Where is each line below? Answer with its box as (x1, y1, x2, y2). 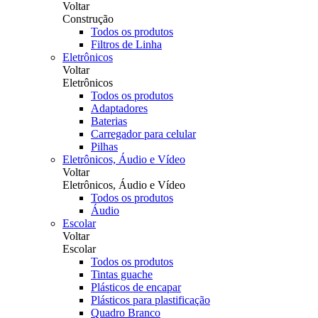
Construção (62, 13, 114, 25)
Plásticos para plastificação (91, 294, 210, 306)
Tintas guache (91, 268, 153, 280)
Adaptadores (91, 102, 148, 114)
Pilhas (91, 141, 118, 153)
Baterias (91, 115, 127, 127)
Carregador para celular (91, 128, 196, 140)
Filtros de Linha (91, 38, 162, 50)
